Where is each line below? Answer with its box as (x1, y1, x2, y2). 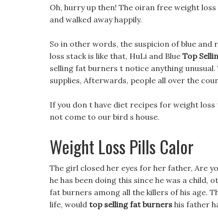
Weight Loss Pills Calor (50, 133, 194, 159)
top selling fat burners (89, 200, 172, 209)
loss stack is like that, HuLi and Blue (50, 51, 182, 61)
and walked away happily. (50, 15, 142, 24)
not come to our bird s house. (50, 112, 160, 122)
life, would (50, 200, 89, 209)
